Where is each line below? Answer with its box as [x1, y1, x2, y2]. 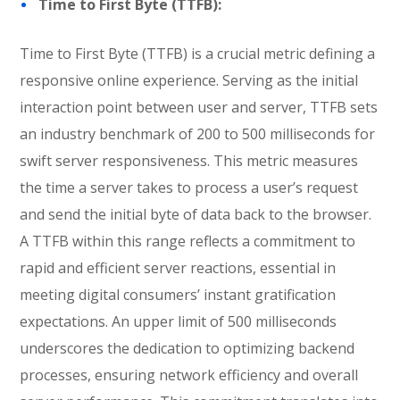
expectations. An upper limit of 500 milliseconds [20, 312, 337, 331]
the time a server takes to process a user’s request [20, 178, 359, 197]
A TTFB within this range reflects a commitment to [20, 231, 356, 251]
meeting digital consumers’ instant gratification [20, 285, 337, 304]
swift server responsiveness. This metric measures [20, 151, 359, 171]
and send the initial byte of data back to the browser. [20, 204, 372, 224]
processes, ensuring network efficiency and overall [20, 365, 359, 385]
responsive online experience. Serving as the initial [20, 71, 359, 90]
